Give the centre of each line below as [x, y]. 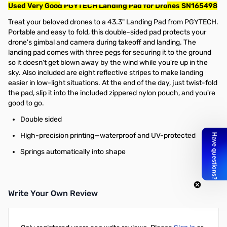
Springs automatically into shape [73, 152]
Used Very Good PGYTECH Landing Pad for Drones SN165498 [113, 6]
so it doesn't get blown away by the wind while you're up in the [108, 63]
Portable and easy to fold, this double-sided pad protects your [107, 32]
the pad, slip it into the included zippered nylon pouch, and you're [112, 93]
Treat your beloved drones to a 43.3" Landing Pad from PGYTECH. [113, 22]
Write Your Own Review [53, 193]
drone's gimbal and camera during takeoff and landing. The [102, 42]
